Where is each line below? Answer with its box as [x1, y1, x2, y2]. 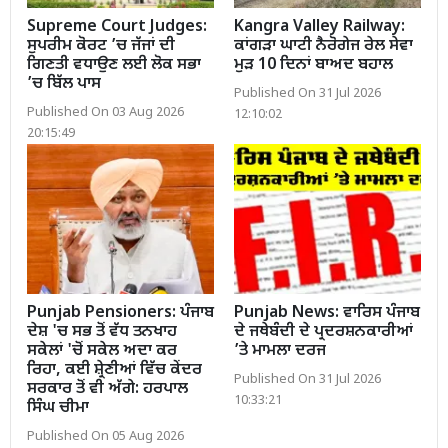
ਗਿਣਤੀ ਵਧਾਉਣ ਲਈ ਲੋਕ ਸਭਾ [27, 54, 201, 76]
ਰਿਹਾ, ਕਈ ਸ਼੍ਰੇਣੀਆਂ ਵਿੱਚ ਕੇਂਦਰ [27, 359, 202, 381]
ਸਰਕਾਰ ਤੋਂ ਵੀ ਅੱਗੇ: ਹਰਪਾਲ [27, 378, 188, 400]
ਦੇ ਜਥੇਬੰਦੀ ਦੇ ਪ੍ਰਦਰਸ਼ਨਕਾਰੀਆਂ [234, 321, 413, 343]
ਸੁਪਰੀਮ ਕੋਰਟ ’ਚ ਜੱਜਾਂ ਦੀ [27, 35, 175, 57]
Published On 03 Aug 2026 [27, 104, 184, 121]
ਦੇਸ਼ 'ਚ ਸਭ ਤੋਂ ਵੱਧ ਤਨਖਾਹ [27, 321, 177, 343]
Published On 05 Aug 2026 [27, 428, 184, 445]
